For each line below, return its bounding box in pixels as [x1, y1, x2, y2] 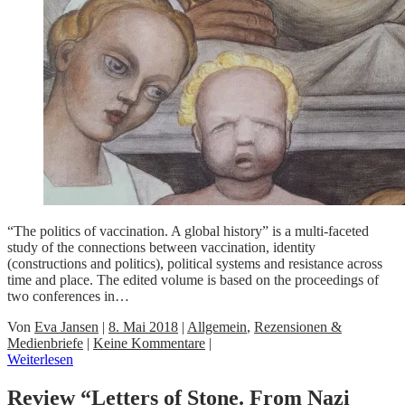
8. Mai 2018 [108, 318, 178, 334]
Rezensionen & [254, 318, 342, 334]
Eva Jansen [34, 318, 99, 334]
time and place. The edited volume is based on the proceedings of [7, 271, 379, 287]
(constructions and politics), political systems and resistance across [7, 255, 382, 271]
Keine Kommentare [93, 334, 205, 351]
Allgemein [187, 318, 247, 334]
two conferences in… [7, 287, 129, 304]
